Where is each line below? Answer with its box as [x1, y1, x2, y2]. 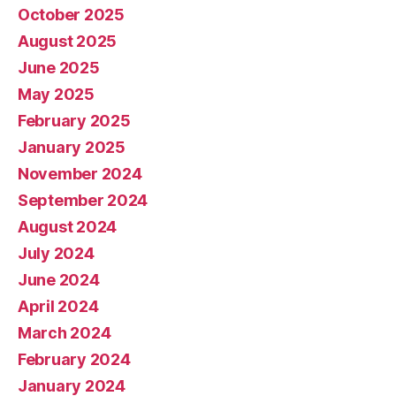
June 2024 [18, 270, 100, 289]
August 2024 [18, 217, 118, 236]
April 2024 [18, 296, 99, 316]
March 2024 [18, 323, 111, 342]
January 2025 [18, 137, 126, 156]
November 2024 [18, 164, 142, 183]
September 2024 [18, 190, 148, 209]
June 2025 [18, 57, 100, 77]
